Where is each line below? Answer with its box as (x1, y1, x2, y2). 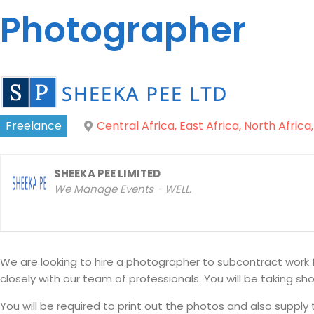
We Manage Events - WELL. (54, 182, 191, 196)
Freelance (6, 118, 62, 134)
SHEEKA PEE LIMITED (54, 166, 161, 181)
